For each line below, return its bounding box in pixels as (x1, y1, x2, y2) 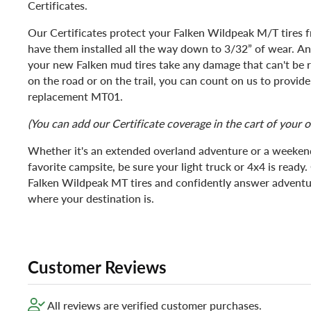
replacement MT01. (28, 88, 123, 105)
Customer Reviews (28, 255, 167, 279)
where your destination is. (28, 190, 154, 207)
